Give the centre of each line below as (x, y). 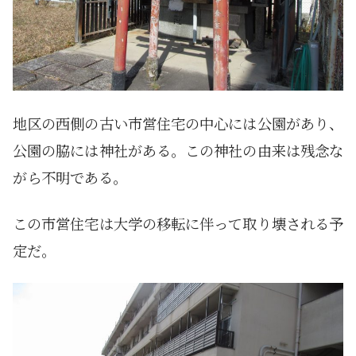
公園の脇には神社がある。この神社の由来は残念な (178, 151)
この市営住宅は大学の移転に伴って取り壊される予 (178, 224)
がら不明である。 (70, 178)
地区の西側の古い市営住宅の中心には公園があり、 (178, 124)
